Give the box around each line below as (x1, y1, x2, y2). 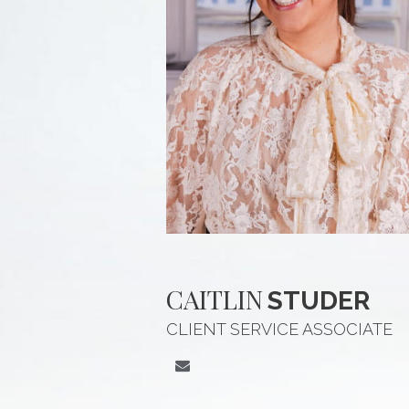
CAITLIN (166, 281, 263, 316)
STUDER (267, 285, 370, 316)
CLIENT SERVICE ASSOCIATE (166, 319, 393, 339)
